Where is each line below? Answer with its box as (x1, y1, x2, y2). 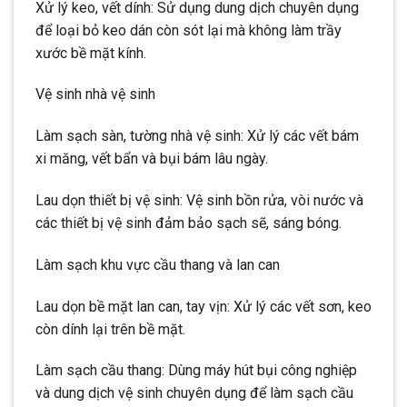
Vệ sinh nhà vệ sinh (35, 85, 155, 104)
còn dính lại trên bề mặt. (35, 320, 185, 338)
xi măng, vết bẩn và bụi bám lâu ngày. (35, 150, 268, 168)
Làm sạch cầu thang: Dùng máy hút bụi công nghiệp (35, 362, 357, 380)
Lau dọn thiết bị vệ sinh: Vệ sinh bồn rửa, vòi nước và (35, 192, 363, 209)
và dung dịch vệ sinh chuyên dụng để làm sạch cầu (35, 384, 353, 402)
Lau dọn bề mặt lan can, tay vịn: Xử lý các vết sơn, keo (35, 297, 372, 315)
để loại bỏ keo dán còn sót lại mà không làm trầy (35, 21, 342, 39)
